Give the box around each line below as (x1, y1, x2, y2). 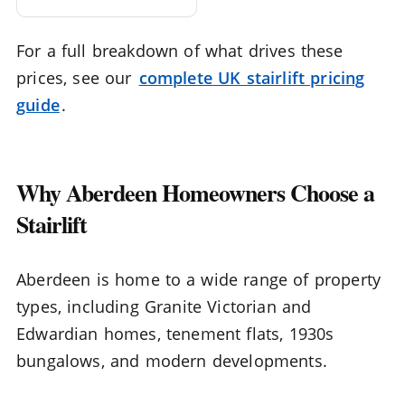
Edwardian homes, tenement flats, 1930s (16, 322, 334, 344)
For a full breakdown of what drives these (16, 39, 344, 61)
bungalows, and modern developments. (16, 349, 327, 372)
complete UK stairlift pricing (138, 66, 365, 89)
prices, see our (16, 66, 137, 89)
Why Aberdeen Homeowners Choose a (16, 174, 374, 210)
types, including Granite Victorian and (16, 295, 312, 317)
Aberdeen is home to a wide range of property (16, 268, 381, 290)
